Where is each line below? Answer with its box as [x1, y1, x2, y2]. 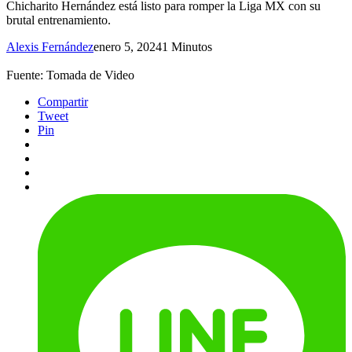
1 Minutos [162, 40, 212, 54]
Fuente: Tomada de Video [6, 68, 134, 82]
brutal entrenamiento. [6, 13, 111, 27]
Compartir [38, 95, 88, 109]
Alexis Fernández [6, 40, 93, 54]
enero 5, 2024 [93, 40, 162, 54]
